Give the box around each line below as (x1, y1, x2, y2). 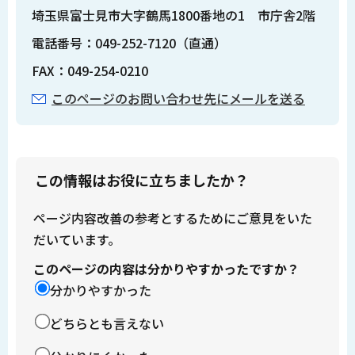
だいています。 (33, 230, 120, 250)
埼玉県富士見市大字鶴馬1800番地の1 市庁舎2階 (32, 5, 315, 25)
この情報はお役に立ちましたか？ (34, 170, 249, 191)
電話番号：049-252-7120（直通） (32, 32, 227, 52)
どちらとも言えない (50, 314, 164, 334)
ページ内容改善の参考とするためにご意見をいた (33, 208, 312, 228)
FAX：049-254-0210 (32, 60, 148, 80)
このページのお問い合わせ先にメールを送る (52, 88, 305, 108)
